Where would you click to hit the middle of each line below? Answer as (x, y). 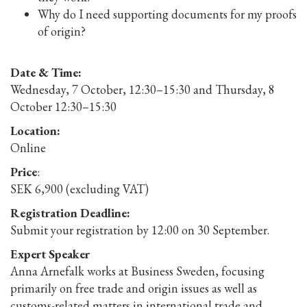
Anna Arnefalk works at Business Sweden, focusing (137, 271)
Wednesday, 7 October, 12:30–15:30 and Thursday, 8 (143, 89)
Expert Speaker (50, 254)
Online (28, 147)
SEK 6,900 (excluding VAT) (79, 188)
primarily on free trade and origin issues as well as (134, 288)
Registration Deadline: (70, 212)
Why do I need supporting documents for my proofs (167, 14)
